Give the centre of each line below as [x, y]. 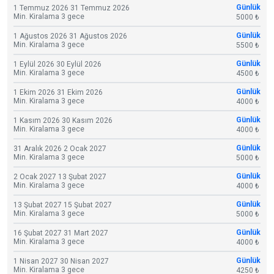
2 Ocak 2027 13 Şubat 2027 [60, 176]
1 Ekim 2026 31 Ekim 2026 [58, 92]
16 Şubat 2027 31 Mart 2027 [61, 233]
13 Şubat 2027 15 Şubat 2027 [63, 205]
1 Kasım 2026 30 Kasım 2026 [63, 120]
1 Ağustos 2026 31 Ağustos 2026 [70, 36]
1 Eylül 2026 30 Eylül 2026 [57, 64]
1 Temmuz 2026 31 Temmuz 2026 [72, 8]
